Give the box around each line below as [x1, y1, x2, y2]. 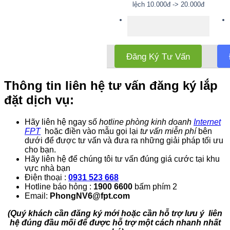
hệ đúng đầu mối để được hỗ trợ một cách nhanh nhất [9, 218, 221, 227]
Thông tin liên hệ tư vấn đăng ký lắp [4, 79, 218, 93]
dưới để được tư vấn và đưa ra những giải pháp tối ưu [25, 136, 223, 145]
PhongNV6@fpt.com [50, 191, 130, 201]
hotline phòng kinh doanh [99, 118, 194, 127]
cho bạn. [25, 145, 56, 155]
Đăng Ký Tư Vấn [126, 52, 190, 62]
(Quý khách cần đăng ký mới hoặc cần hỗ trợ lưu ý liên [8, 209, 222, 218]
